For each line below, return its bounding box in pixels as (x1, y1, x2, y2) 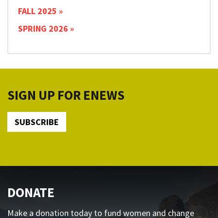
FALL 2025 (18, 5, 57, 17)
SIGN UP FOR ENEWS (7, 86, 125, 103)
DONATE (7, 183, 54, 200)
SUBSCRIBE (15, 116, 59, 127)
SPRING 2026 (18, 22, 68, 34)
